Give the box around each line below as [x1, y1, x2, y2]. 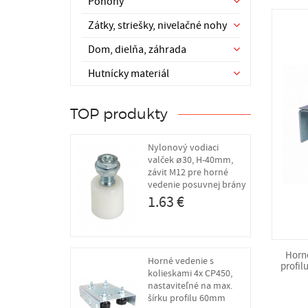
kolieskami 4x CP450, [147, 266, 232, 280]
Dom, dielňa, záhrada [88, 43, 186, 56]
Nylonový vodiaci [147, 141, 219, 154]
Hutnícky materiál [88, 67, 169, 80]
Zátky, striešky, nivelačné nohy [88, 19, 227, 32]
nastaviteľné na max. [147, 278, 232, 292]
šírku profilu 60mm [147, 291, 225, 305]
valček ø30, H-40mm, [147, 153, 233, 166]
